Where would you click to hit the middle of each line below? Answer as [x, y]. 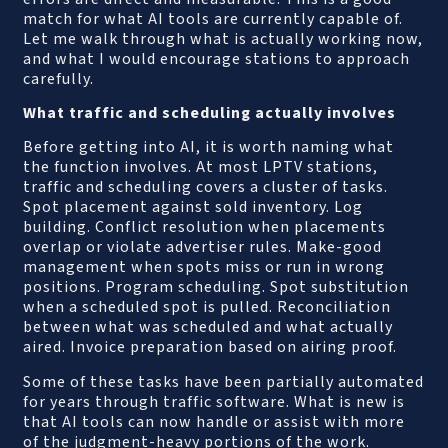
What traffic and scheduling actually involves [210, 113]
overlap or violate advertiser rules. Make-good [203, 247]
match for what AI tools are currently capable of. [213, 18]
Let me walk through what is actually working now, [223, 38]
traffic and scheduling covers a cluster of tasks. [206, 187]
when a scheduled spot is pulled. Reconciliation [207, 307]
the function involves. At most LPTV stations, [201, 167]
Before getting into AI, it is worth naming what [209, 147]
